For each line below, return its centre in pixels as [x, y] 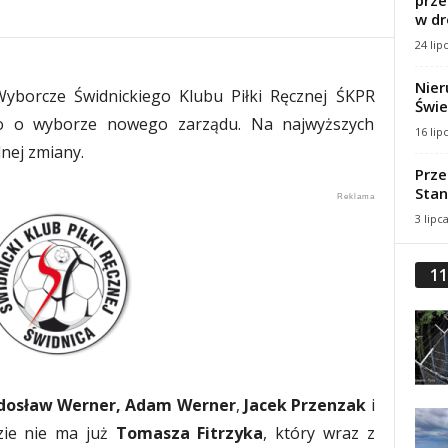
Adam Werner [180, 405]
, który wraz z [319, 433]
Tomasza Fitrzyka [189, 433]
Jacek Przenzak [305, 405]
